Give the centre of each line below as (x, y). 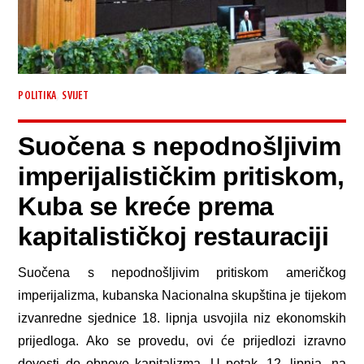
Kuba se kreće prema (146, 206)
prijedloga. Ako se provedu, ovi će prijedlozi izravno (182, 340)
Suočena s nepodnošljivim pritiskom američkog (182, 272)
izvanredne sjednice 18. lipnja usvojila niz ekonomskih (182, 318)
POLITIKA (37, 97)
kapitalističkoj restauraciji (173, 236)
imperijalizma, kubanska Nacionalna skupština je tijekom (182, 295)
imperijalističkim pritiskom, (181, 176)
